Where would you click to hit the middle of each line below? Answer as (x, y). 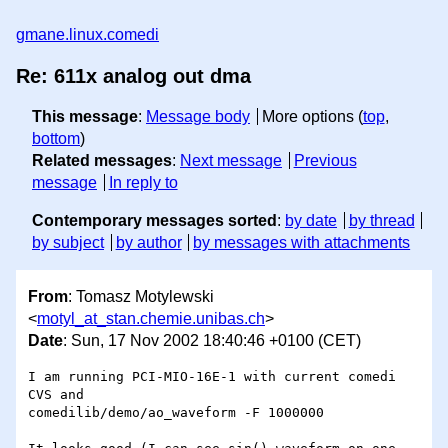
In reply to (143, 182)
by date (311, 220)
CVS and (56, 395)
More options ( (312, 116)
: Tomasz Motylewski (141, 297)
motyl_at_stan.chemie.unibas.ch (151, 319)
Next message (231, 160)
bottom (56, 138)
